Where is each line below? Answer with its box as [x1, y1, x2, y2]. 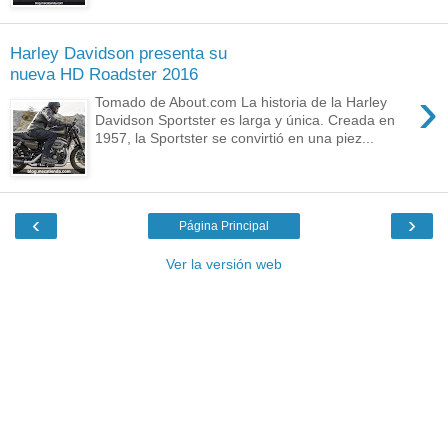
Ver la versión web [166, 256, 282, 273]
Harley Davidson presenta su [10, 42, 227, 63]
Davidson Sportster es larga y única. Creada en [95, 112, 396, 129]
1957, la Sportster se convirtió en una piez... [95, 130, 375, 147]
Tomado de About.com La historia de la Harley [95, 94, 388, 111]
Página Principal [179, 219, 269, 234]
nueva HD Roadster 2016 [10, 63, 198, 84]
